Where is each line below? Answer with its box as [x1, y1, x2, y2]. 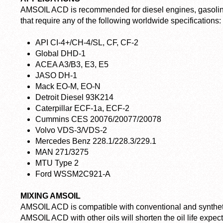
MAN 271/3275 [35, 147, 89, 156]
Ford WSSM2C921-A [35, 169, 111, 178]
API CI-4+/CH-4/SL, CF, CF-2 [35, 38, 138, 47]
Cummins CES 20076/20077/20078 [35, 114, 161, 123]
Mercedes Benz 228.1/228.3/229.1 [35, 136, 156, 145]
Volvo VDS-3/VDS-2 [35, 125, 107, 134]
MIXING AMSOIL [20, 192, 81, 201]
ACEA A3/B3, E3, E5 [35, 60, 109, 69]
